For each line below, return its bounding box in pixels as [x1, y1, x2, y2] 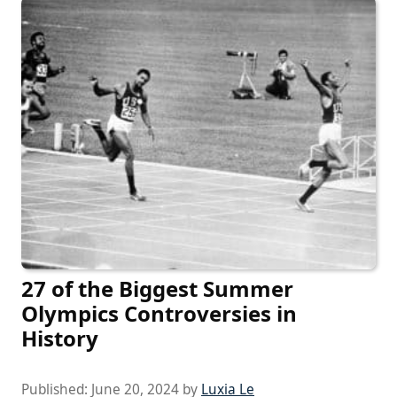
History [21, 323, 98, 353]
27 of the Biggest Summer [21, 273, 293, 303]
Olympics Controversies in [21, 298, 297, 328]
